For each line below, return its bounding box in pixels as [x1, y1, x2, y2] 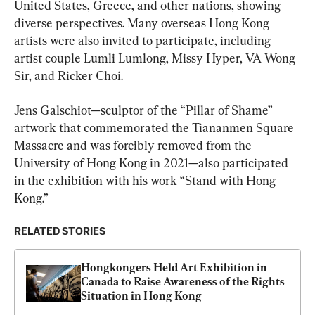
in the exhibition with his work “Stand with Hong [14, 173, 278, 188]
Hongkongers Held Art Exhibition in [81, 261, 267, 275]
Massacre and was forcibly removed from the [14, 138, 255, 153]
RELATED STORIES [14, 226, 105, 238]
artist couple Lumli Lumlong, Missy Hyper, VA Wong [14, 51, 298, 66]
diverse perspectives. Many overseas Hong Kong [14, 15, 272, 31]
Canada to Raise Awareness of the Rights [81, 275, 285, 289]
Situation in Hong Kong [81, 289, 202, 303]
